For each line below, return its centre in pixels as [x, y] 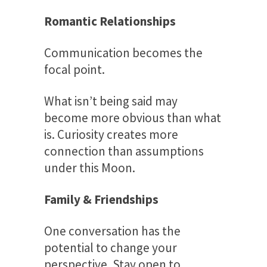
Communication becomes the [123, 52]
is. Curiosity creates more [111, 134]
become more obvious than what [133, 117]
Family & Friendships [101, 199]
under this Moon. [90, 167]
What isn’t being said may [111, 101]
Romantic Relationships [110, 21]
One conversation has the [112, 231]
